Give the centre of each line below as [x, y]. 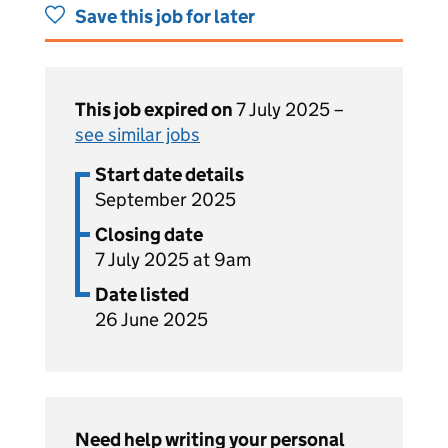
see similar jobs [137, 134]
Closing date [149, 234]
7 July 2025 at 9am [173, 259]
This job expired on [155, 109]
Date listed [142, 294]
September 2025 [165, 199]
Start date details [169, 174]
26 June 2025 [151, 319]
